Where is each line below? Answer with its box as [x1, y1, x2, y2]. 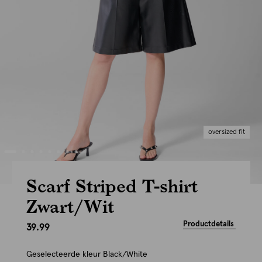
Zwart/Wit [26, 195, 114, 216]
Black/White [103, 250, 147, 258]
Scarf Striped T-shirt [26, 175, 198, 196]
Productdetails [183, 220, 234, 228]
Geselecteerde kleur [26, 250, 103, 258]
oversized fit [208, 129, 245, 136]
